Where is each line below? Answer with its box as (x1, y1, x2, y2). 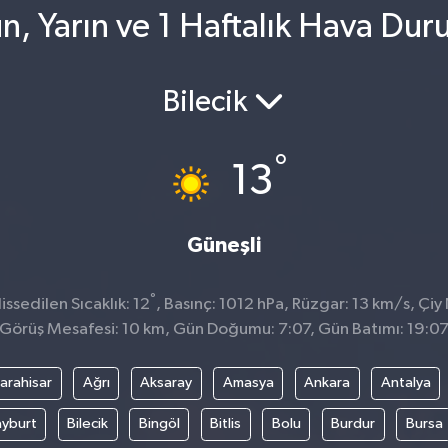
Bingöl (138, 416, 180, 432)
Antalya (380, 375, 431, 391)
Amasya (222, 375, 274, 391)
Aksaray (140, 375, 193, 391)
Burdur (331, 416, 376, 432)
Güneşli (186, 234, 261, 256)
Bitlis (210, 416, 242, 432)
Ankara (304, 375, 351, 391)
